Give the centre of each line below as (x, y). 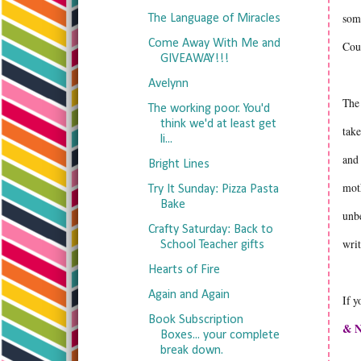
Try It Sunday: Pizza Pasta (213, 189)
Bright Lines (178, 164)
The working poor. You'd (209, 109)
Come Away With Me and (214, 44)
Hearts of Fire (184, 270)
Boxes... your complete (220, 335)
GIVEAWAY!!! (194, 59)
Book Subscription (195, 320)
